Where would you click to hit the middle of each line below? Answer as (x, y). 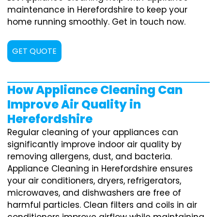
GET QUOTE (34, 51)
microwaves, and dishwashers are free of (94, 193)
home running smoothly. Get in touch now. (96, 22)
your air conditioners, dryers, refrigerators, (94, 180)
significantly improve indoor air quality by (94, 144)
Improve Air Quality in (74, 104)
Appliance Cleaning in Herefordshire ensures (100, 168)
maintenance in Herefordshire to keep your (97, 9)
